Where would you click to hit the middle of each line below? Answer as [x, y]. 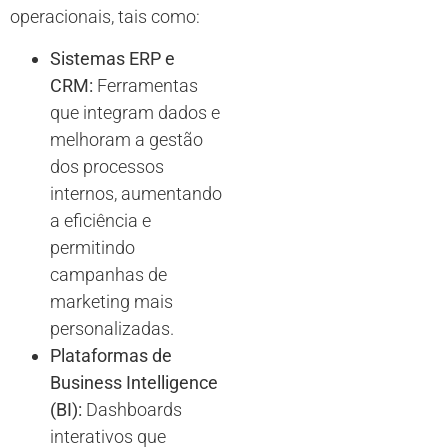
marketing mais [111, 301]
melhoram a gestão [126, 139]
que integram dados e [135, 112]
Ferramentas [145, 85]
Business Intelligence [134, 382]
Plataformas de [111, 355]
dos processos [107, 166]
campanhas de [108, 274]
